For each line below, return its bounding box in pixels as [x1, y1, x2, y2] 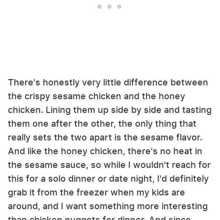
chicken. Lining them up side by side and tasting [8, 105, 212, 115]
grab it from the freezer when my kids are [8, 187, 185, 198]
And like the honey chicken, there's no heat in [8, 146, 202, 157]
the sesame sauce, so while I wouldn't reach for [8, 160, 211, 170]
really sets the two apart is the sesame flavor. [8, 132, 202, 143]
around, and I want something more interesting [8, 201, 208, 212]
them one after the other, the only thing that [8, 118, 196, 129]
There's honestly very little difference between [8, 77, 208, 88]
